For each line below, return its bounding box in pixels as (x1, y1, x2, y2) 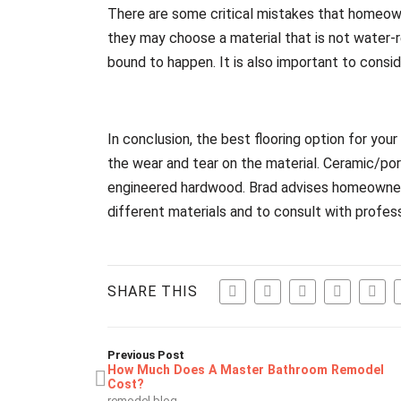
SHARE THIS (107, 282, 199, 300)
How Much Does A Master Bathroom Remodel (107, 362, 385, 377)
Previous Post (107, 347, 185, 362)
